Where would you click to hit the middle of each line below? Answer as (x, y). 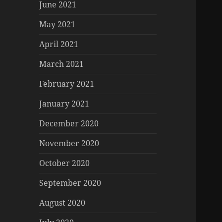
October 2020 (65, 163)
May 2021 (57, 25)
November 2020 (69, 143)
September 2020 (70, 183)
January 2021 (64, 104)
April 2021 (59, 44)
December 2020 (69, 124)
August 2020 (62, 203)
